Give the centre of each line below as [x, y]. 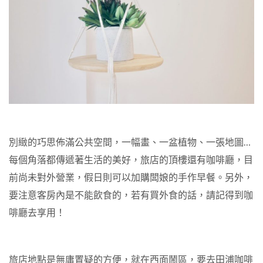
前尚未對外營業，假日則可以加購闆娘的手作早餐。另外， [131, 177]
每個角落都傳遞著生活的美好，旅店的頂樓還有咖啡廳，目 [131, 160]
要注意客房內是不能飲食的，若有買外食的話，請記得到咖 [131, 195]
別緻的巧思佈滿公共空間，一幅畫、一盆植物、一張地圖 [126, 142]
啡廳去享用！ [37, 213]
